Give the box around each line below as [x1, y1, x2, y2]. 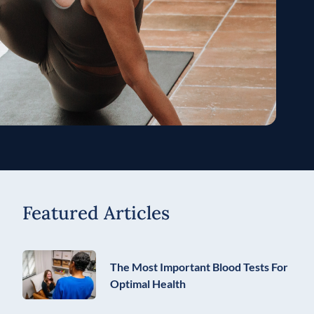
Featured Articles [22, 200, 170, 224]
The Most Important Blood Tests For [110, 259, 288, 273]
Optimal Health [110, 276, 186, 290]
